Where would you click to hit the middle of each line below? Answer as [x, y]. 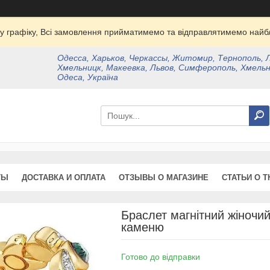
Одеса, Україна [88, 77]
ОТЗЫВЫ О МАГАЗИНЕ [164, 177]
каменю [142, 227]
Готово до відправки [160, 257]
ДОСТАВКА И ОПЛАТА [64, 177]
